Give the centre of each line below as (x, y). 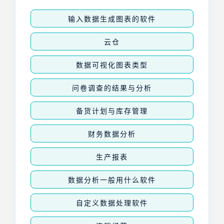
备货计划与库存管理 (112, 110)
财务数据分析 (112, 133)
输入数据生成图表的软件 (112, 18)
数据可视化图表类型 (112, 64)
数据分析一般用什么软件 (112, 179)
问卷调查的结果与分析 (112, 87)
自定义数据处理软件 (112, 202)
